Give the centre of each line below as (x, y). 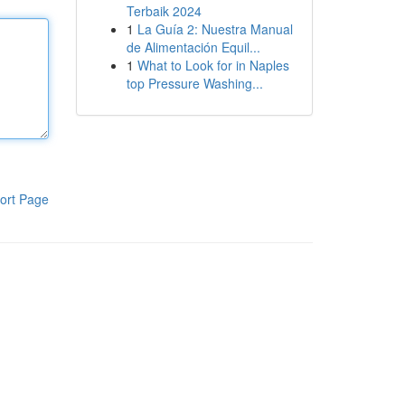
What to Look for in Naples (213, 65)
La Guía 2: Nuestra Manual (215, 29)
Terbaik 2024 (164, 11)
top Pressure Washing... (194, 83)
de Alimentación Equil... (193, 47)
